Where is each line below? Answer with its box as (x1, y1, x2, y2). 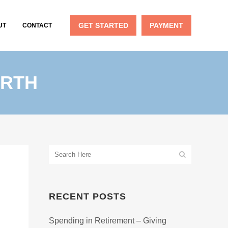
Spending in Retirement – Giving (49, 216, 166, 225)
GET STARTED (78, 21, 128, 30)
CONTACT (22, 22, 52, 29)
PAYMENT (150, 21, 183, 30)
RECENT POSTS (49, 191, 126, 202)
